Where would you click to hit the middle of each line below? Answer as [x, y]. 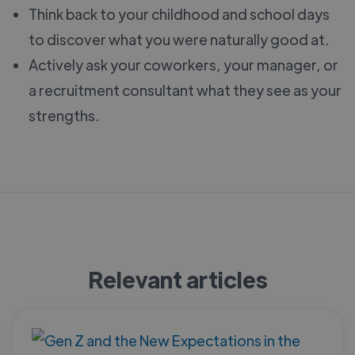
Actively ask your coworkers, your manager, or [183, 64]
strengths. [64, 115]
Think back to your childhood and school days [179, 13]
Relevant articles [177, 279]
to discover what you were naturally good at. [179, 39]
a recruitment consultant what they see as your [185, 90]
